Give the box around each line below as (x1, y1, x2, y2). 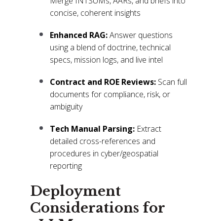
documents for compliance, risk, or (50, 89, 171, 100)
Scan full (156, 76, 187, 88)
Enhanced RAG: (50, 30, 108, 41)
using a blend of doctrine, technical (50, 42, 171, 53)
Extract (137, 123, 162, 135)
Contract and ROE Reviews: (50, 76, 156, 88)
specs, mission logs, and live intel (50, 54, 163, 66)
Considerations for (30, 199, 166, 216)
